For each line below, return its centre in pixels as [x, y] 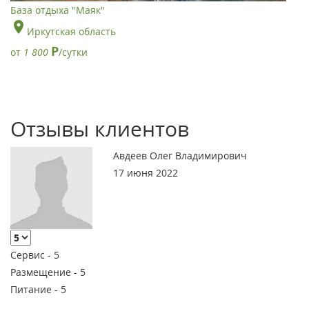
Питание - [36, 290]
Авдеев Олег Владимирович [180, 155]
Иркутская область [71, 31]
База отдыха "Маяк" [58, 10]
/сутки [73, 52]
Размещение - [45, 272]
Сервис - [32, 255]
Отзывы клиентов [100, 128]
